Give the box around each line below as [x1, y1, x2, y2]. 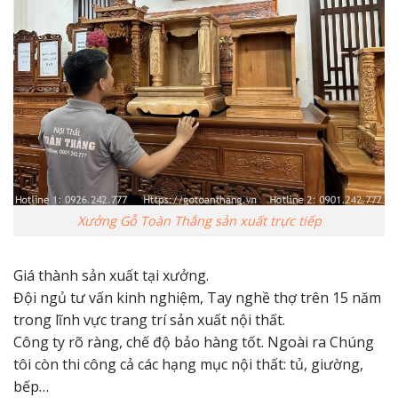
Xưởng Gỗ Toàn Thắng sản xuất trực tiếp [76, 212, 322, 230]
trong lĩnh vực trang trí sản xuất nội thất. [13, 309, 285, 330]
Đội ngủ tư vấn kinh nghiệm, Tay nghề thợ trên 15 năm [13, 287, 381, 307]
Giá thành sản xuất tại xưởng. [13, 265, 209, 285]
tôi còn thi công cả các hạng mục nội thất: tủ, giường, [13, 354, 363, 374]
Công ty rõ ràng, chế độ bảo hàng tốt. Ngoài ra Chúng [13, 331, 374, 352]
